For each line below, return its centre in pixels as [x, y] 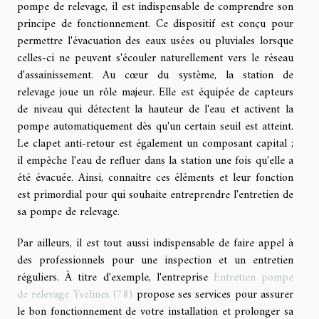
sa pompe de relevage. [68, 212]
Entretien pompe [253, 277]
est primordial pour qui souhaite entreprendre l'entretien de [155, 195]
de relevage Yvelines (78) [75, 294]
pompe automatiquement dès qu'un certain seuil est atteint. [155, 126]
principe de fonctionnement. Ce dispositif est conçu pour [155, 24]
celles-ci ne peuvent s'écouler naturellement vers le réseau [155, 58]
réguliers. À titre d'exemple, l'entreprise [115, 277]
